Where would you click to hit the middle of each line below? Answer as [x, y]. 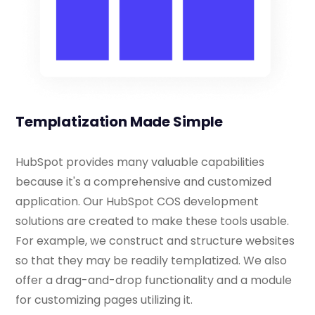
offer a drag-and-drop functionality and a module [154, 281]
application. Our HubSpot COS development [137, 202]
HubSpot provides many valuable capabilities [140, 162]
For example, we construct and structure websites [155, 241]
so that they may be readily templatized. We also [151, 261]
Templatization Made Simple [120, 122]
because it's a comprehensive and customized [143, 182]
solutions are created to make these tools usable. [152, 221]
